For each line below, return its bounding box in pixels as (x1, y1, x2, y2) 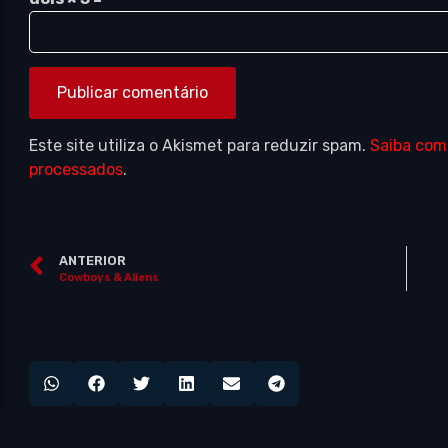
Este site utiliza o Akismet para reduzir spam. (29, 135, 371, 155)
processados (29, 159, 124, 179)
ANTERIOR (59, 252, 127, 268)
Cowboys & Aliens (59, 270, 160, 284)
